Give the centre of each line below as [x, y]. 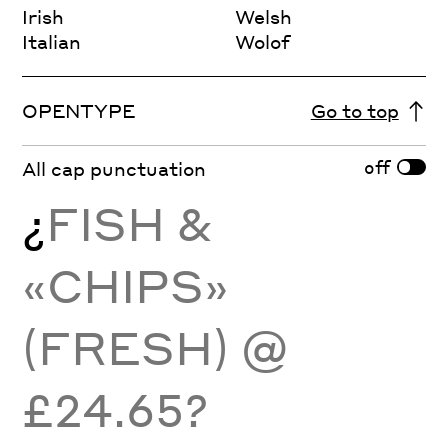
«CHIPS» [126, 284]
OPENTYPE [79, 111]
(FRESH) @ [155, 346]
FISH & [129, 222]
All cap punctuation [114, 168]
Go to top [354, 111]
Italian [52, 42]
